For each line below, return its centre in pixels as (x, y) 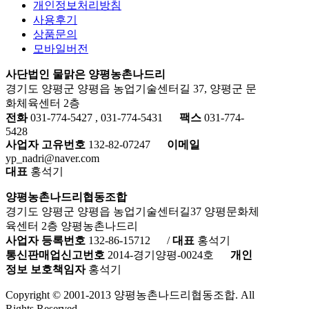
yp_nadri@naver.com (52, 158)
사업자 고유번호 (46, 144)
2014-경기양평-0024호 (159, 255)
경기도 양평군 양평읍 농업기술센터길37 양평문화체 (132, 211)
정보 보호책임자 (46, 269)
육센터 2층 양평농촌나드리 (72, 226)
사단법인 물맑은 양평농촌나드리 (86, 74)
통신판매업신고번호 (55, 255)
